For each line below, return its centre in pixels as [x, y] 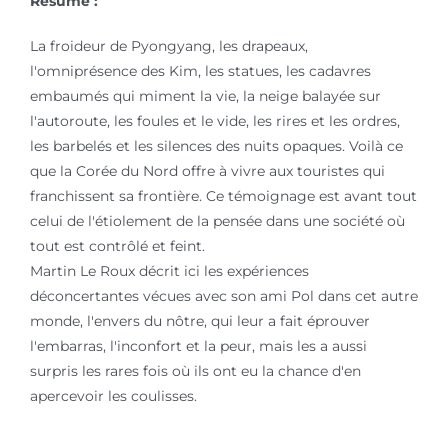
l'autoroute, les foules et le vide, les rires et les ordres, [214, 120]
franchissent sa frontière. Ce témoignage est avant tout [223, 195]
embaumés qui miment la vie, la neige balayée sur [205, 95]
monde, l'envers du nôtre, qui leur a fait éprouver [199, 320]
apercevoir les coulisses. [113, 395]
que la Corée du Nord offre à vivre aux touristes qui [207, 170]
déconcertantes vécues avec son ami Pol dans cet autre [223, 295]
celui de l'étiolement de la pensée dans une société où [217, 220]
